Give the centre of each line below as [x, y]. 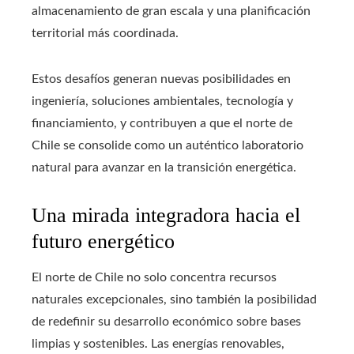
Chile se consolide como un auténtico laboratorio [168, 146]
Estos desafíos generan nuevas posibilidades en [161, 79]
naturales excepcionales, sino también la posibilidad [174, 300]
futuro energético [103, 242]
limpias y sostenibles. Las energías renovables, [158, 344]
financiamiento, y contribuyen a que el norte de [162, 124]
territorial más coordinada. [105, 34]
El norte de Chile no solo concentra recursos [154, 278]
